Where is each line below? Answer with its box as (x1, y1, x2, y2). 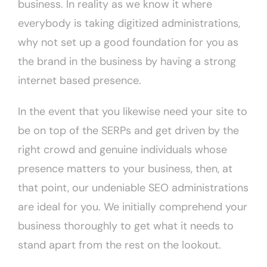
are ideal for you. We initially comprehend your (18, 200, 247, 215)
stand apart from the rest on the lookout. (18, 238, 221, 253)
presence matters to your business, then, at (18, 162, 232, 176)
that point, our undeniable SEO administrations (18, 181, 249, 195)
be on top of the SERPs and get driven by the (18, 123, 239, 138)
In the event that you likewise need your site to (18, 104, 247, 119)
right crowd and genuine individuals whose (18, 142, 227, 157)
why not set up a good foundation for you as (18, 35, 238, 50)
